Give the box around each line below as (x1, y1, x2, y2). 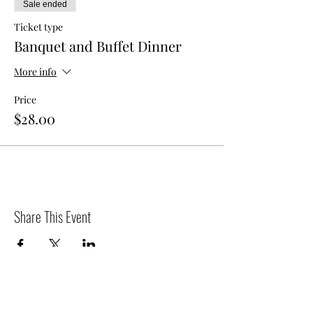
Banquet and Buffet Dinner (14, 36, 182, 55)
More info (14, 65, 57, 79)
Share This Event (14, 205, 91, 227)
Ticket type (14, 20, 63, 34)
